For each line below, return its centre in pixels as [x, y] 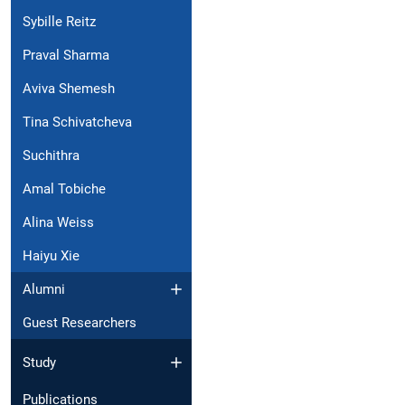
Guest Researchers [80, 322]
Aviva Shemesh [69, 88]
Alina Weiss [58, 222]
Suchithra [51, 155]
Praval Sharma [66, 55]
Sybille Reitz [59, 21]
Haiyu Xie [51, 255]
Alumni [44, 289]
